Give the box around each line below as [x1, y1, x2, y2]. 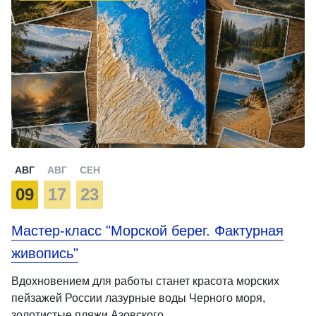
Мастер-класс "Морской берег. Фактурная [11, 222, 284, 238]
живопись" [11, 245, 78, 261]
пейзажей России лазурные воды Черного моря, [11, 291, 265, 304]
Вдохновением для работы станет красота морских [11, 274, 279, 287]
